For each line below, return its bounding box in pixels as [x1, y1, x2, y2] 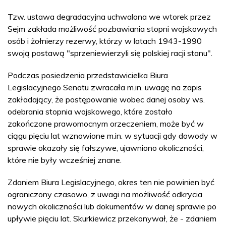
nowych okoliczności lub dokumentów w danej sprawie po [8, 201, 216, 211]
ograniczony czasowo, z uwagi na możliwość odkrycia [8, 189, 202, 199]
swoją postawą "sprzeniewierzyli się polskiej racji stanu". [8, 48, 212, 58]
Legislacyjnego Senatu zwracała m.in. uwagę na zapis [8, 82, 202, 92]
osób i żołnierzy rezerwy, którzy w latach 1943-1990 [8, 36, 202, 46]
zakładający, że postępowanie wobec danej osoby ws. [8, 94, 205, 104]
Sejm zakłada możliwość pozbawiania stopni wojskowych [8, 24, 217, 34]
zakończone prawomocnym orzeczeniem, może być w [8, 119, 204, 129]
